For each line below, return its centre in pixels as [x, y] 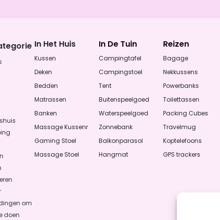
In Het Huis [55, 44]
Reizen [176, 44]
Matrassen [51, 99]
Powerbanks [181, 85]
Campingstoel [121, 72]
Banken [46, 113]
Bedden [46, 85]
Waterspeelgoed [124, 113]
